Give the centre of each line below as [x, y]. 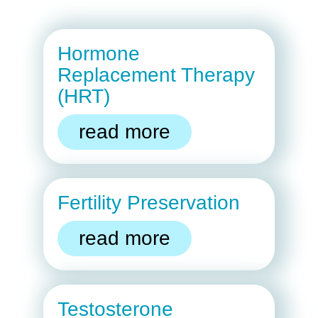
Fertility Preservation [148, 203]
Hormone [98, 54]
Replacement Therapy [156, 75]
